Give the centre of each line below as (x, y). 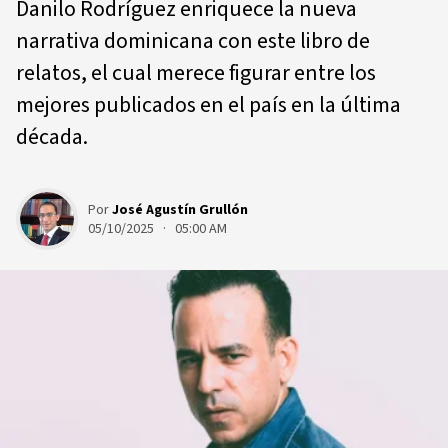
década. (52, 137)
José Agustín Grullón (180, 209)
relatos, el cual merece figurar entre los (196, 73)
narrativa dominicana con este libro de (193, 41)
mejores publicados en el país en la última (208, 105)
